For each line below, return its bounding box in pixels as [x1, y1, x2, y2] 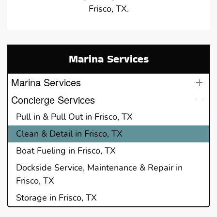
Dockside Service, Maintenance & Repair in [16, 161, 183, 173]
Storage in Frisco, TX [16, 191, 97, 203]
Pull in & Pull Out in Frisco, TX [16, 110, 133, 123]
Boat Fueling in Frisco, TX [16, 144, 116, 156]
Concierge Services [11, 92, 95, 107]
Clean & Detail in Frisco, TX [16, 127, 123, 139]
